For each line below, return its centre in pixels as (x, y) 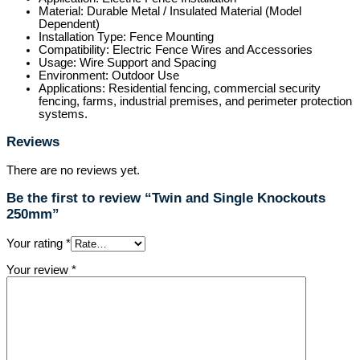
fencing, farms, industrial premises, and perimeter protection (195, 102)
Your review (39, 270)
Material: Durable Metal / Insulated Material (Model (170, 12)
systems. (63, 115)
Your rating (36, 244)
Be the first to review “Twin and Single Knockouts (166, 198)
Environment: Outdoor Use (109, 76)
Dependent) (69, 25)
